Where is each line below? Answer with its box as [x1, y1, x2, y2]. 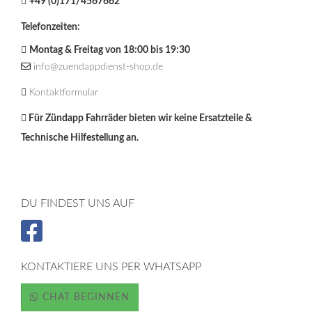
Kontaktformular [29, 87, 98, 97]
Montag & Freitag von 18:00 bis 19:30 [29, 45, 190, 55]
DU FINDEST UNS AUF [21, 197, 134, 209]
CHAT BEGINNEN [39, 292, 130, 302]
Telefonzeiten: [21, 22, 80, 32]
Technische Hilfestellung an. [21, 132, 139, 143]
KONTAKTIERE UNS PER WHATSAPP [21, 260, 201, 272]
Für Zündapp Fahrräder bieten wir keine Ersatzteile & [26, 113, 252, 123]
